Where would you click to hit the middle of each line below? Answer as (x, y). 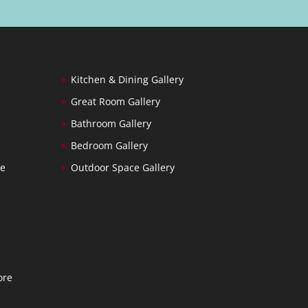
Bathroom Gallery (111, 124)
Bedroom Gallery (110, 146)
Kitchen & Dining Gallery (128, 80)
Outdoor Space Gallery (123, 168)
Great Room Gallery (116, 102)
